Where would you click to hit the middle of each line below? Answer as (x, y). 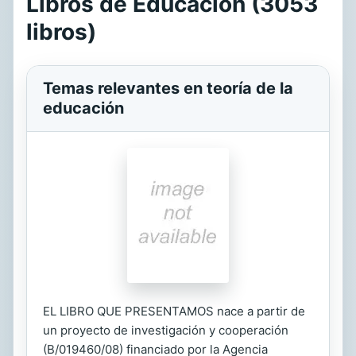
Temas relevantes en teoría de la (168, 88)
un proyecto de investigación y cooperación (166, 330)
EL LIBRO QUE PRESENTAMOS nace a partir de (174, 311)
